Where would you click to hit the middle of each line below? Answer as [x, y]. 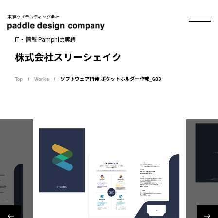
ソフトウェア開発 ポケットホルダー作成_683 [111, 79]
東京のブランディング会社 [33, 17]
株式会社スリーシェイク [68, 57]
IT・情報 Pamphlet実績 [45, 39]
